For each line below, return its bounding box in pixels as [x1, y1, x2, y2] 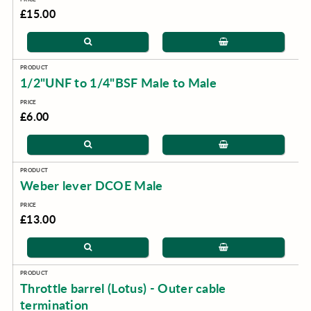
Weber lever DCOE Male [19, 177, 163, 194]
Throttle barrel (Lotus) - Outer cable [19, 280, 226, 296]
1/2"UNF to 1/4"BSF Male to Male [19, 74, 217, 91]
